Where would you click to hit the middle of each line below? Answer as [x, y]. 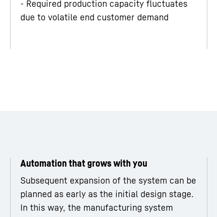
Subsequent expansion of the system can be [108, 180]
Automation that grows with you [84, 163]
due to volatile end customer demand [95, 17]
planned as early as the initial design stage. [107, 194]
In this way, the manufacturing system [97, 208]
